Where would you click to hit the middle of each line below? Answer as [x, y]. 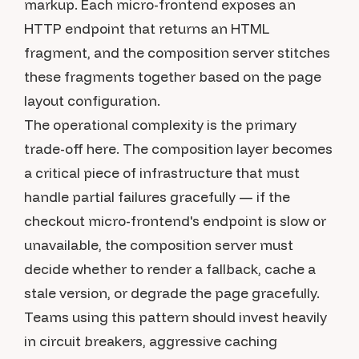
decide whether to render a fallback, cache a [170, 269]
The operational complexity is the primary [160, 125]
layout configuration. [92, 101]
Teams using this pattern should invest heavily [175, 317]
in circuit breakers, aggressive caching [151, 341]
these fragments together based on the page [173, 77]
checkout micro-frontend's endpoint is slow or [175, 221]
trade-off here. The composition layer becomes [178, 149]
